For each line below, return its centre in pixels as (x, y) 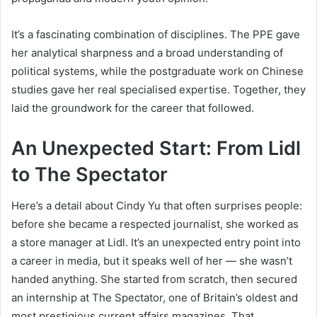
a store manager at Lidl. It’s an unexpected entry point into (156, 243)
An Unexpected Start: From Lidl (156, 148)
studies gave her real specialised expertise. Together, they (158, 89)
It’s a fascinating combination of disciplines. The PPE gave (156, 34)
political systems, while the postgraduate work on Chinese (157, 71)
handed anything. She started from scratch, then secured (154, 279)
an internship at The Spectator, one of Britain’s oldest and (155, 298)
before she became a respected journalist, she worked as (155, 224)
